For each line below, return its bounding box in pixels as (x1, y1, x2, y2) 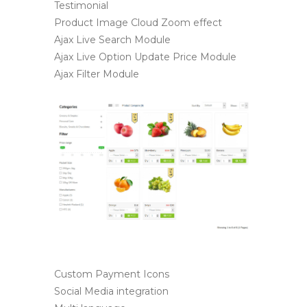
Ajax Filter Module (54, 67, 139, 80)
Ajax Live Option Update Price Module (54, 50, 236, 63)
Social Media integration (54, 285, 169, 298)
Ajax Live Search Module (54, 33, 171, 46)
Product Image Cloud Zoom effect (54, 16, 222, 29)
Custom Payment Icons (54, 268, 169, 281)
